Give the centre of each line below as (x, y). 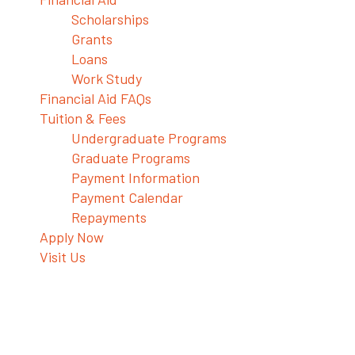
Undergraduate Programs (149, 138)
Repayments (109, 217)
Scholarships (110, 19)
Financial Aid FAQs (95, 98)
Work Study (107, 78)
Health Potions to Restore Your (177, 315)
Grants (92, 39)
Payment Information (136, 177)
